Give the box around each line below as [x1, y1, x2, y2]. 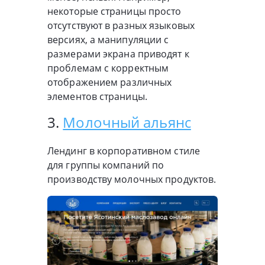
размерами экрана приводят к [47, 47, 189, 61]
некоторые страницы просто [47, 5, 182, 18]
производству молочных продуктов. [47, 173, 216, 186]
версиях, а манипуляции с [47, 33, 169, 47]
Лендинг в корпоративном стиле [47, 144, 200, 158]
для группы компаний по [47, 159, 164, 172]
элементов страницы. [47, 90, 147, 104]
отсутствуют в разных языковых [47, 19, 195, 33]
